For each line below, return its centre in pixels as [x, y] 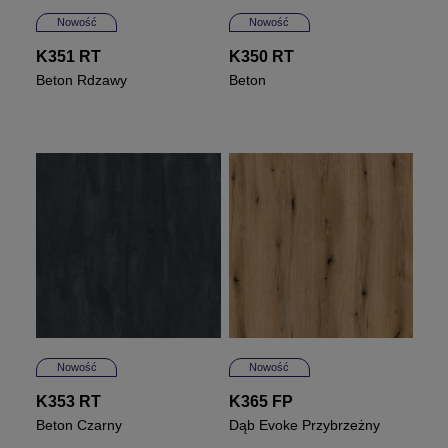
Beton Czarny [79, 424]
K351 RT [69, 57]
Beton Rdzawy [82, 80]
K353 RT [69, 401]
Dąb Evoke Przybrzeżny [304, 424]
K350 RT [261, 57]
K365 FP [260, 401]
